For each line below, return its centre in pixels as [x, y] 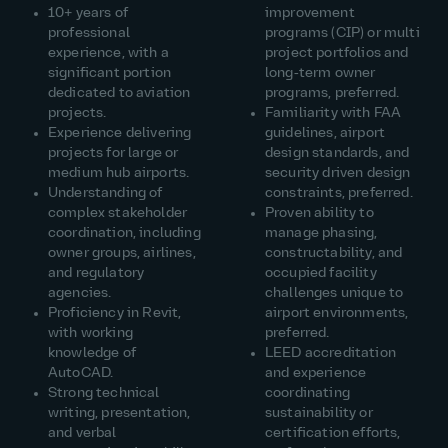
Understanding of [105, 193]
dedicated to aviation [119, 93]
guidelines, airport [325, 133]
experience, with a [108, 53]
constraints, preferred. [339, 193]
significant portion [110, 73]
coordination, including [124, 233]
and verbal [82, 433]
